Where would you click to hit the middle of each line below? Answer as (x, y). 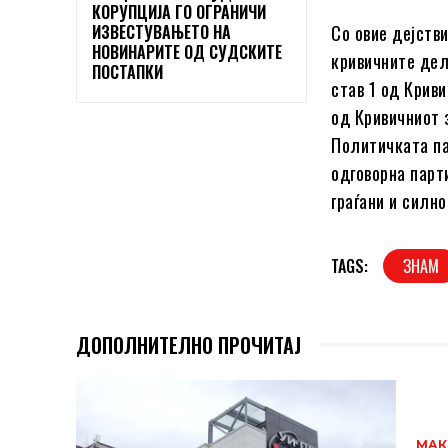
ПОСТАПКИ (127, 71)
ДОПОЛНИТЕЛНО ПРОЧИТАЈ (188, 345)
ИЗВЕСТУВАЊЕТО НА (161, 31)
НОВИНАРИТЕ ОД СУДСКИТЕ (187, 51)
